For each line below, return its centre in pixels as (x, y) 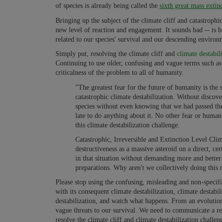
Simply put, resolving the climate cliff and (116, 54)
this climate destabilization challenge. (128, 125)
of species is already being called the (108, 6)
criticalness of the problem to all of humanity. (120, 73)
